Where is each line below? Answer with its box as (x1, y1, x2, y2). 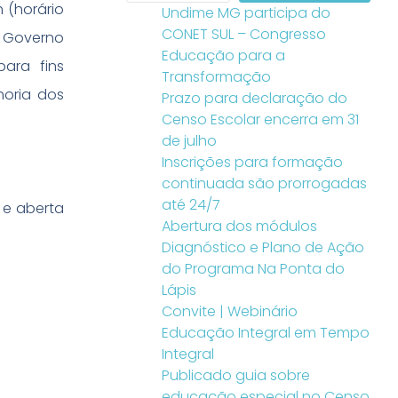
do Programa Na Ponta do (162, 259, 345, 279)
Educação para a (162, 45, 285, 66)
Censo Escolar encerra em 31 (162, 109, 359, 130)
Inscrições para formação (162, 152, 343, 172)
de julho (162, 131, 217, 151)
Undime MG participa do (162, 3, 330, 23)
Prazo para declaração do (162, 88, 347, 108)
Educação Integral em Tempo (162, 322, 370, 343)
